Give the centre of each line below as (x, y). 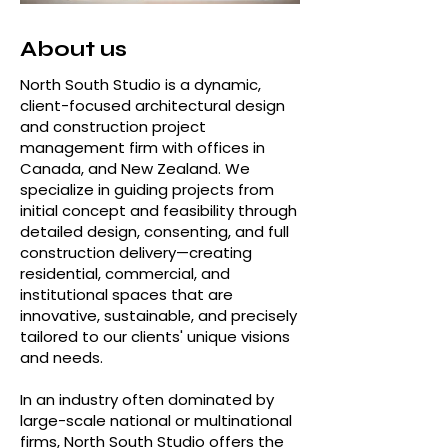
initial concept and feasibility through (158, 210)
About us (73, 49)
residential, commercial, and (125, 273)
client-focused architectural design (152, 105)
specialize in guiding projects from (147, 189)
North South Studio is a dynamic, (140, 84)
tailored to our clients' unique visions (155, 336)
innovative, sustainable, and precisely (158, 315)
